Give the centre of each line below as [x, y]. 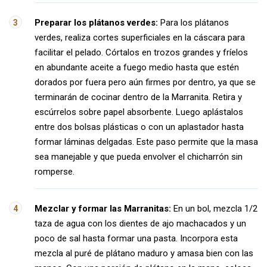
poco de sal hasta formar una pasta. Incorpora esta [136, 238]
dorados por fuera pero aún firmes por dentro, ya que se [145, 82]
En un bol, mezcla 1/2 [214, 209]
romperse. [55, 172]
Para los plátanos [193, 23]
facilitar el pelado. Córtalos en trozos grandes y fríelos [141, 52]
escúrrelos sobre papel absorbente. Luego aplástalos [139, 112]
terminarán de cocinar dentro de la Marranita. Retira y [138, 97]
